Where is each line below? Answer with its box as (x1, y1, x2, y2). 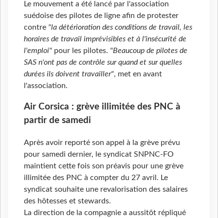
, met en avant (114, 70, 162, 78)
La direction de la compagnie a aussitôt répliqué (24, 208, 186, 217)
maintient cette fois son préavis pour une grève (24, 162, 183, 170)
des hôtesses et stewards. (24, 197, 111, 205)
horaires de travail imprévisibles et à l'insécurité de (24, 35, 186, 43)
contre (24, 23, 48, 31)
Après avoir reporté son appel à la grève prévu (24, 138, 180, 146)
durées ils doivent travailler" (24, 70, 114, 78)
